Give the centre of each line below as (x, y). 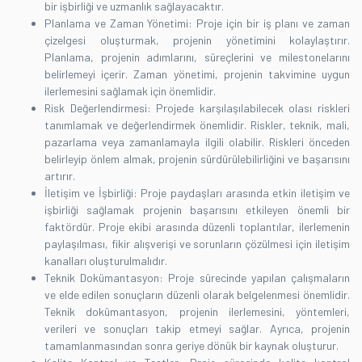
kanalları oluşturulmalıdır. (106, 260)
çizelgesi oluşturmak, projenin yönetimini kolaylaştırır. (197, 40)
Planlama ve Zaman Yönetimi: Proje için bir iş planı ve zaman (197, 23)
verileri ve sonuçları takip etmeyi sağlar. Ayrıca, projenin (197, 328)
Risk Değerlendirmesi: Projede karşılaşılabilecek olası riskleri (197, 107)
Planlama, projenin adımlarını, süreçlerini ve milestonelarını (197, 57)
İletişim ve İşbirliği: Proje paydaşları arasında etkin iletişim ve (197, 192)
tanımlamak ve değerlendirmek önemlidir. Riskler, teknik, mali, (197, 124)
